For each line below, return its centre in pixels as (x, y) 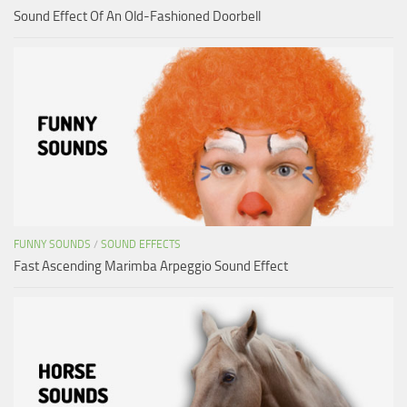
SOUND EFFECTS (141, 244)
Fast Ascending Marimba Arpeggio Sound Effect (151, 266)
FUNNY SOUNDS (52, 244)
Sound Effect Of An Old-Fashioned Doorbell (137, 16)
